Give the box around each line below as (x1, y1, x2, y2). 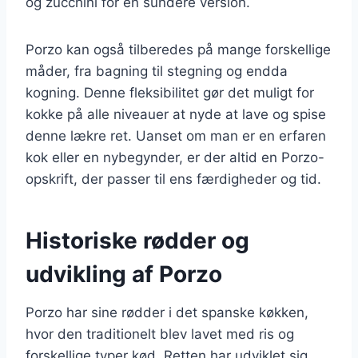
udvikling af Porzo (26, 260, 222, 288)
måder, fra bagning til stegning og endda (26, 62, 288, 79)
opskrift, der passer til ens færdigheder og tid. (26, 170, 321, 187)
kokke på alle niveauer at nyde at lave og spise (26, 105, 326, 122)
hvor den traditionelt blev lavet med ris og (26, 325, 294, 342)
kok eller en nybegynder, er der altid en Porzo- (26, 149, 324, 165)
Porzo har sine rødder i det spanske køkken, (26, 304, 308, 320)
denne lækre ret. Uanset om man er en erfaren (26, 127, 326, 144)
